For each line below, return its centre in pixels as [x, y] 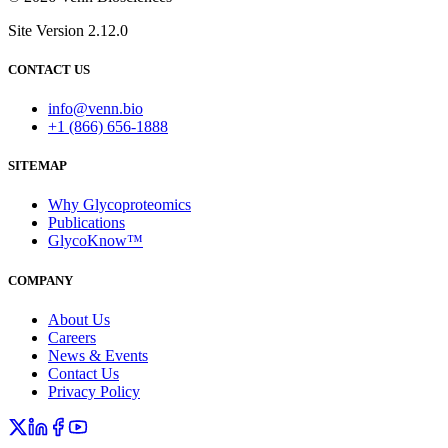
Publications [86, 223]
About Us [79, 319]
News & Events [98, 355]
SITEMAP [37, 166]
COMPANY [40, 280]
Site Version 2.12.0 [68, 30]
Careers [72, 337]
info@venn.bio [95, 109]
